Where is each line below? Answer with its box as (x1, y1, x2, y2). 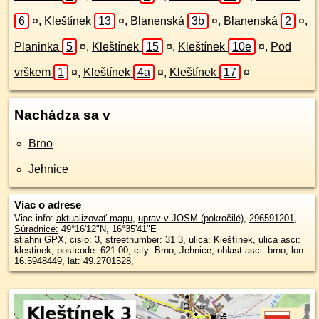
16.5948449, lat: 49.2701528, (14, 256, 134, 266)
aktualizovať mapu (56, 213, 132, 224)
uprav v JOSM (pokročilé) (138, 213, 244, 224)
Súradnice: (14, 224, 58, 234)
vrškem (14, 66, 53, 78)
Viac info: (14, 213, 56, 224)
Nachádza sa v (14, 108, 110, 122)
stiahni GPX (14, 234, 64, 245)
